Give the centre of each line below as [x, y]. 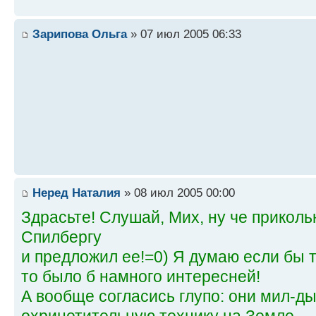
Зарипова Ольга [80, 34]
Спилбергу [61, 237]
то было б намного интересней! [141, 277]
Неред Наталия [77, 193]
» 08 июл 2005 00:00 [178, 193]
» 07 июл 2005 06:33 [184, 34]
